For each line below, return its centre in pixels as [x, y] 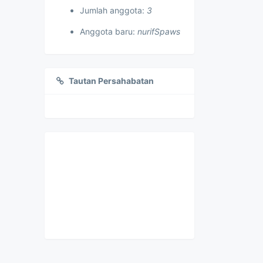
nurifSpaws [159, 31]
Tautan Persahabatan [111, 81]
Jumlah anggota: [113, 10]
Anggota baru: [109, 31]
